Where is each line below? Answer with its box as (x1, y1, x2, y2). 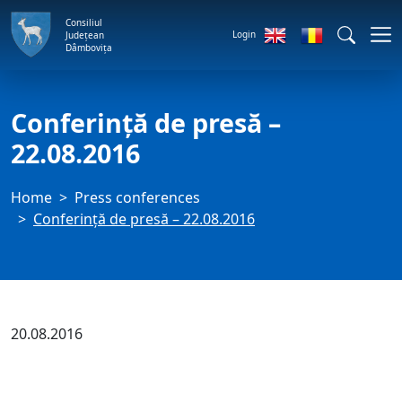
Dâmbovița (66, 40, 112, 54)
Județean (66, 28, 104, 41)
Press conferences (74, 188, 200, 207)
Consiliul (66, 15, 102, 29)
